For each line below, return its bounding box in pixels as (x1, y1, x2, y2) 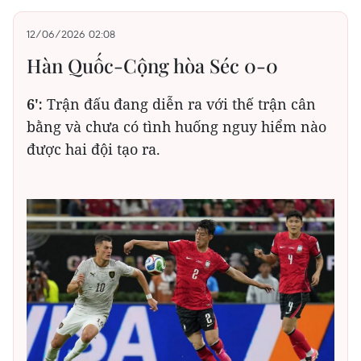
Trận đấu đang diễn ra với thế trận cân (47, 94, 316, 114)
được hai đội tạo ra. (27, 139, 160, 160)
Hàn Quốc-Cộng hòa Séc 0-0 (27, 52, 278, 79)
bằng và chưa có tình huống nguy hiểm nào (27, 117, 326, 137)
